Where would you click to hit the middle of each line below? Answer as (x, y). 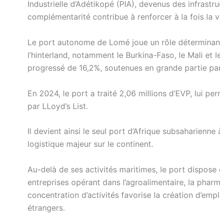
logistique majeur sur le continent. (90, 144)
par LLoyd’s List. (58, 106)
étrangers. (46, 207)
